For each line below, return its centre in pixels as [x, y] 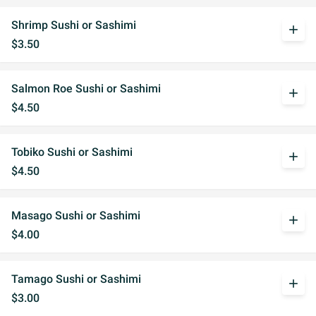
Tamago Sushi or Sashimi [76, 279]
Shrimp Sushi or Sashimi [74, 25]
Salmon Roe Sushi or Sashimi [86, 89]
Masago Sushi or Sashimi [76, 215]
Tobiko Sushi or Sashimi [72, 152]
